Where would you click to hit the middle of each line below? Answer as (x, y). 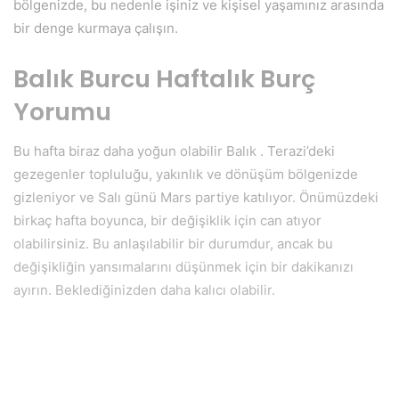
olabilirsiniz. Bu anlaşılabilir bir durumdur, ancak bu (173, 244)
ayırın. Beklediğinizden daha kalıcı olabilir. (144, 290)
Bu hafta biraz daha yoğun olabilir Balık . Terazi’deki (174, 151)
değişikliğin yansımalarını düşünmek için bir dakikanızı (183, 267)
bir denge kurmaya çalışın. (96, 28)
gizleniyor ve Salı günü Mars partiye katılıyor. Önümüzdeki (196, 198)
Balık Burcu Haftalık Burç (164, 78)
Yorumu (62, 111)
